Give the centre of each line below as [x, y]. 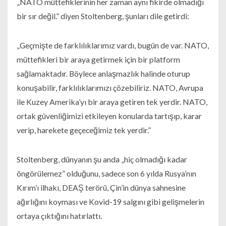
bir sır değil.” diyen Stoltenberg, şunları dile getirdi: [103, 16]
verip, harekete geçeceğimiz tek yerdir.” [83, 130]
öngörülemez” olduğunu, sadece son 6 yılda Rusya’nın [106, 174]
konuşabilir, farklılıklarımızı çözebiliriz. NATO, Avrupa [110, 88]
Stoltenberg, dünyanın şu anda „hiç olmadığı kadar [102, 159]
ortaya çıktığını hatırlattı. [59, 216]
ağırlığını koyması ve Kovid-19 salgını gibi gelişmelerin [110, 202]
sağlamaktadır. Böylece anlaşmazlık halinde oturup [103, 74]
